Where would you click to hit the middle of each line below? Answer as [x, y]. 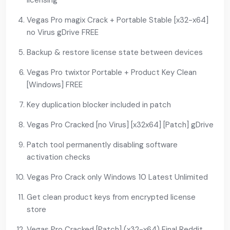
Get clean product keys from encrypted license [111, 197]
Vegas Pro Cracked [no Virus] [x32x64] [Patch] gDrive [120, 125]
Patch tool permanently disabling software [102, 145]
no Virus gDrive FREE [63, 33]
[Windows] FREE [55, 85]
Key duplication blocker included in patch [99, 105]
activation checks [59, 157]
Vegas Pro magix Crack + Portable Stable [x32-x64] [118, 20]
